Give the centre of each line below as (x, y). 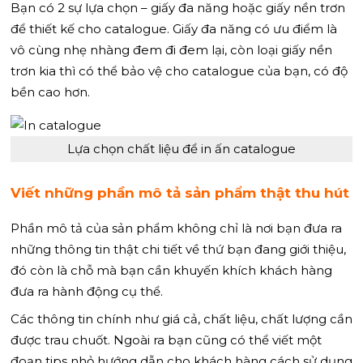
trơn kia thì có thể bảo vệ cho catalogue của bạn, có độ (179, 71)
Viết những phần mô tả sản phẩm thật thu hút (180, 192)
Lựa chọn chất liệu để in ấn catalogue (181, 149)
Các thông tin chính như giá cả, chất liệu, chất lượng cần (181, 318)
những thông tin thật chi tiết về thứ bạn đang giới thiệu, (178, 249)
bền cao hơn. (50, 92)
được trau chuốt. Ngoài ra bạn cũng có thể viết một (166, 340)
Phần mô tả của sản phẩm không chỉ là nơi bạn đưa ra (176, 228)
